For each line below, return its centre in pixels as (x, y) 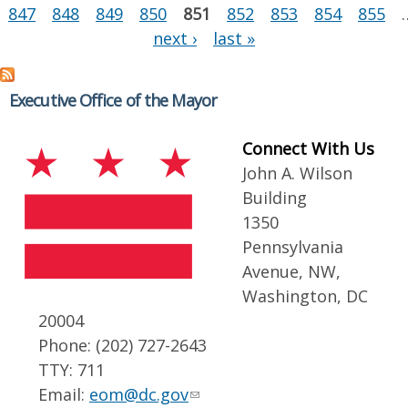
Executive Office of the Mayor (113, 100)
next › (175, 38)
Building (275, 197)
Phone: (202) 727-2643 (122, 345)
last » (234, 38)
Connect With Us (308, 148)
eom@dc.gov (139, 394)
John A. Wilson (297, 173)
